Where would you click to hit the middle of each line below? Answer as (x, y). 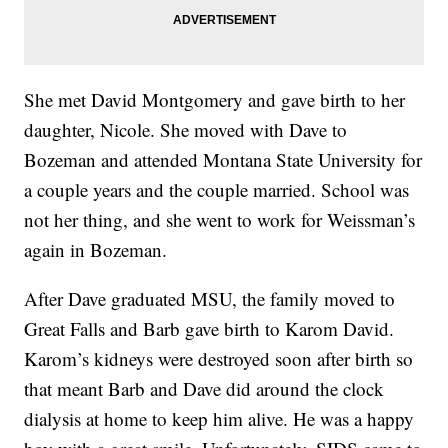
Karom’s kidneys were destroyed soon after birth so (219, 359)
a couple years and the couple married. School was (217, 190)
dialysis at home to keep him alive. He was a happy (219, 419)
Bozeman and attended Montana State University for (223, 160)
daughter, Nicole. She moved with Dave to (186, 130)
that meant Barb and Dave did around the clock (204, 389)
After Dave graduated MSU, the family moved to (210, 299)
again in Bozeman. (96, 250)
